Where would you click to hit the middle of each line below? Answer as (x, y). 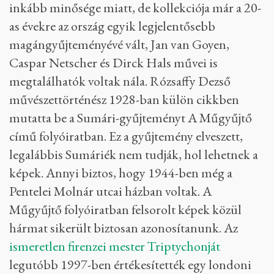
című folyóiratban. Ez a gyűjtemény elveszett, (126, 136)
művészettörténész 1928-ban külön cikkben (124, 99)
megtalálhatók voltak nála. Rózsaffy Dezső (120, 81)
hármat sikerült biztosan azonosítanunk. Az (124, 228)
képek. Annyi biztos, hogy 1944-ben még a (121, 172)
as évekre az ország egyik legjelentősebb (112, 26)
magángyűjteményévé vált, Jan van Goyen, (119, 44)
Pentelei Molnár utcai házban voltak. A (110, 191)
